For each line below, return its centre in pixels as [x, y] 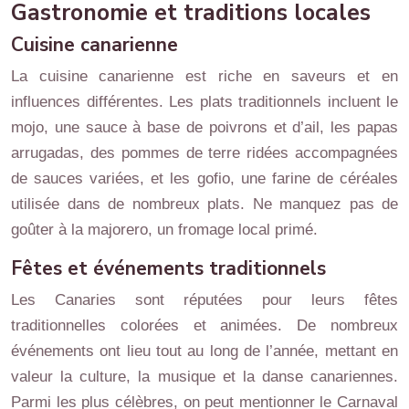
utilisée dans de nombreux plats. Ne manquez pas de [204, 204]
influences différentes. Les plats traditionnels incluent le [204, 101]
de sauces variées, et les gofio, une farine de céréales [204, 178]
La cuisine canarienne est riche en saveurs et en [204, 76]
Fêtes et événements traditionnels [168, 268]
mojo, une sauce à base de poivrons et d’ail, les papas [204, 127]
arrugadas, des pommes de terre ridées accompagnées [204, 152]
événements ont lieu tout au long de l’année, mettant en [204, 351]
